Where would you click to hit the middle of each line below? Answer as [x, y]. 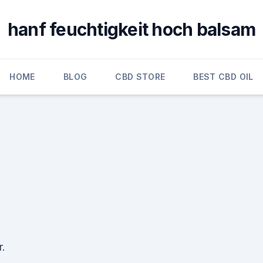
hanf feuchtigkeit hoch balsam [131, 29]
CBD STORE [140, 77]
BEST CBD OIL [223, 77]
